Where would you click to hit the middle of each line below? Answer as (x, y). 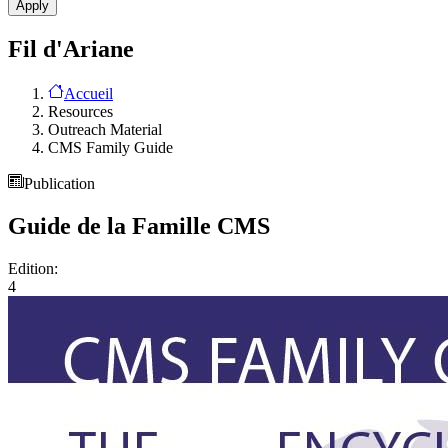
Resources (80, 111)
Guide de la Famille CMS (139, 225)
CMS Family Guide (110, 147)
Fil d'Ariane (71, 49)
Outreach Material (105, 129)
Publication (59, 183)
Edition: (33, 268)
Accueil (88, 93)
